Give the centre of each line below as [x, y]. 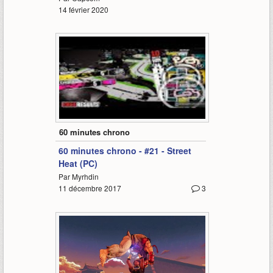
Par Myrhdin [78, 177]
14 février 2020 [83, 10]
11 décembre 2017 [90, 188]
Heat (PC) [78, 164]
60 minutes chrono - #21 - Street [125, 151]
